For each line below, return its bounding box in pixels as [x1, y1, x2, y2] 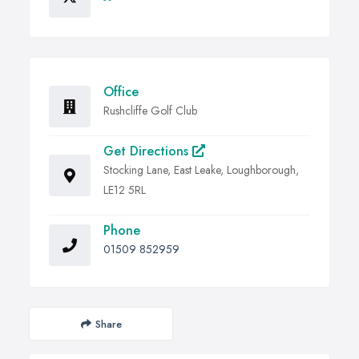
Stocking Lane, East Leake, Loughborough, [103, 162, 299, 179]
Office [103, 83, 139, 102]
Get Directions [103, 142, 192, 161]
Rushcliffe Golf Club [103, 103, 197, 119]
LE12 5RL [103, 182, 146, 199]
